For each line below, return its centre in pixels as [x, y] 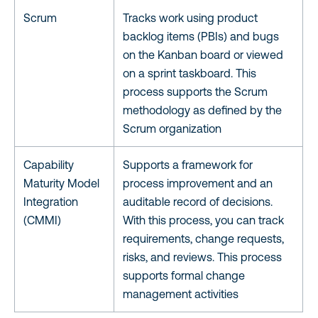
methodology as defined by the [202, 110]
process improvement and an [198, 183]
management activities [181, 294]
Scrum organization [172, 128]
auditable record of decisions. [198, 201]
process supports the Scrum [195, 91]
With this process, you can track [203, 220]
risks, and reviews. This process [202, 257]
